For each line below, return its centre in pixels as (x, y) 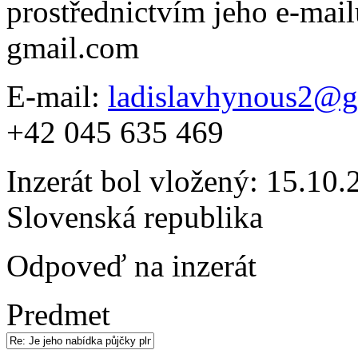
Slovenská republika (135, 217)
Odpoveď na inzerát (131, 265)
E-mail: (57, 96)
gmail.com (73, 47)
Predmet (58, 314)
